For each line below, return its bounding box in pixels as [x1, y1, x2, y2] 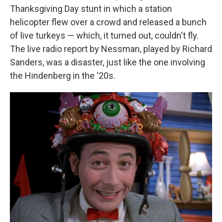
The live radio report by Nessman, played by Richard [10, 43, 212, 54]
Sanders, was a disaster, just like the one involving [10, 56, 205, 67]
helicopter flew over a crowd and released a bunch [10, 16, 207, 27]
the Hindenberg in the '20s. [10, 70, 115, 81]
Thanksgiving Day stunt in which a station [10, 3, 172, 14]
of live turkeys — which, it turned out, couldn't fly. [10, 30, 199, 41]
